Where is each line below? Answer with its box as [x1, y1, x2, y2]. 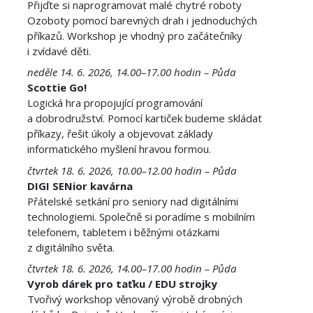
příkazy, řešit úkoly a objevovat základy [27, 126, 213, 141]
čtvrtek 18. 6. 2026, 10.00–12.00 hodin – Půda [27, 163, 236, 177]
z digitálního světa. [27, 240, 115, 254]
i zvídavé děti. [27, 44, 91, 59]
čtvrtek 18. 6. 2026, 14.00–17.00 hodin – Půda [27, 261, 236, 276]
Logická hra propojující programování [27, 96, 203, 110]
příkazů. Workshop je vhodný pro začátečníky [27, 29, 242, 43]
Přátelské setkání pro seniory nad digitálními [27, 194, 238, 208]
